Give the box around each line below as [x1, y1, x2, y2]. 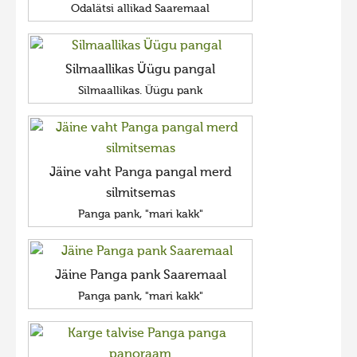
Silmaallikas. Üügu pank [78, 85, 202, 96]
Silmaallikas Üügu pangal [65, 64, 215, 76]
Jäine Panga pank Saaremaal [54, 269, 226, 282]
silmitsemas [105, 187, 175, 200]
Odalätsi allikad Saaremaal [71, 3, 210, 14]
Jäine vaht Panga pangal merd [49, 167, 232, 179]
